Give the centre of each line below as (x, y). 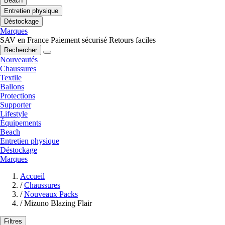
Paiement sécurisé (79, 40)
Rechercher (21, 50)
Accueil (32, 176)
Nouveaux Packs (51, 194)
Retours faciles (132, 40)
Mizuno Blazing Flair (58, 203)
